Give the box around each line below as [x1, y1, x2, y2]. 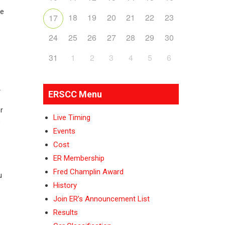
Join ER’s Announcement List [53, 194, 150, 203]
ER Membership [53, 154, 104, 163]
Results [53, 208, 78, 217]
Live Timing [53, 113, 90, 122]
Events [53, 127, 75, 136]
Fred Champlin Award [53, 167, 124, 176]
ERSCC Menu [48, 89, 102, 99]
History [53, 181, 77, 190]
